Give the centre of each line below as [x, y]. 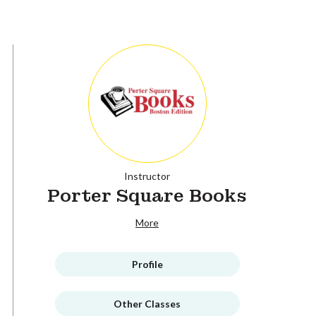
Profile [147, 264]
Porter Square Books [147, 195]
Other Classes [147, 303]
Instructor [147, 176]
